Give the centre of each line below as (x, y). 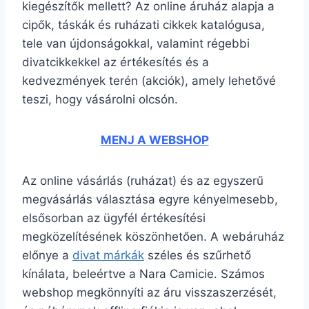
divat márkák (108, 255)
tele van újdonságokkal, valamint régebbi (136, 43)
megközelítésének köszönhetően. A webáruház (153, 237)
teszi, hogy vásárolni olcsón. (100, 99)
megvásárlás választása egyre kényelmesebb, (150, 199)
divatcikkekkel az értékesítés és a (116, 62)
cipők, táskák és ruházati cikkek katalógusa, (143, 25)
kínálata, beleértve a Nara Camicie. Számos (143, 274)
